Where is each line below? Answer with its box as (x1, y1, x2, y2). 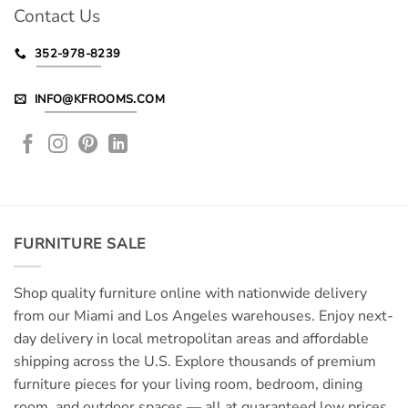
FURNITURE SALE (14, 233, 147, 254)
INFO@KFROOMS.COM (34, 90, 166, 107)
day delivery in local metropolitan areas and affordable (14, 329, 369, 350)
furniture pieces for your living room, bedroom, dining (14, 374, 362, 395)
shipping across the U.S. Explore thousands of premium (14, 352, 376, 372)
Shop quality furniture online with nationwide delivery (14, 283, 367, 304)
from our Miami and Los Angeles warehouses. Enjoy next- (14, 306, 393, 327)
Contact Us (14, 5, 100, 29)
